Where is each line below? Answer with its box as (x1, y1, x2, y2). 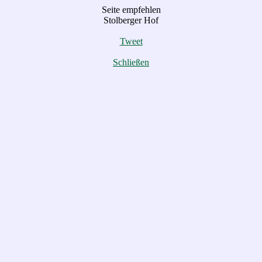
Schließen (113, 57, 149, 67)
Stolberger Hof (104, 15, 158, 25)
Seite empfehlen (101, 5, 161, 15)
